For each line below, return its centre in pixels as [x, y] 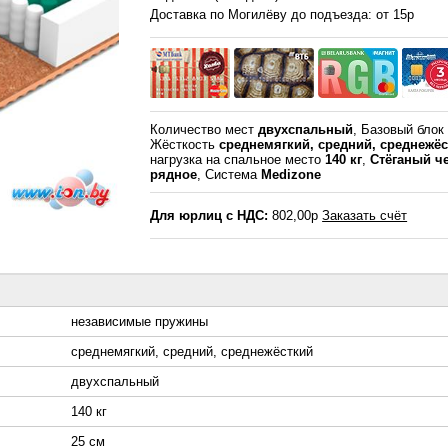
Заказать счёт [365, 216]
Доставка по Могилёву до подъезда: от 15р [282, 15]
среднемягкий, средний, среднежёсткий [192, 352]
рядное [174, 175]
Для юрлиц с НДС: [209, 216]
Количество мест [204, 130]
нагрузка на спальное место [238, 160]
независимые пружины [139, 322]
